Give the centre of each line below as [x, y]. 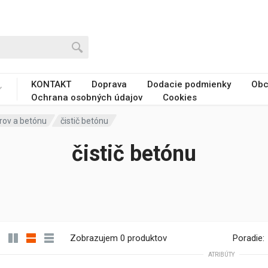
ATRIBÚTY [221, 255]
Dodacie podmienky [189, 84]
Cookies [180, 98]
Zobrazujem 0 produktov [118, 238]
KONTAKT [51, 84]
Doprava [109, 84]
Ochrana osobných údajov [87, 98]
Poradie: [249, 238]
